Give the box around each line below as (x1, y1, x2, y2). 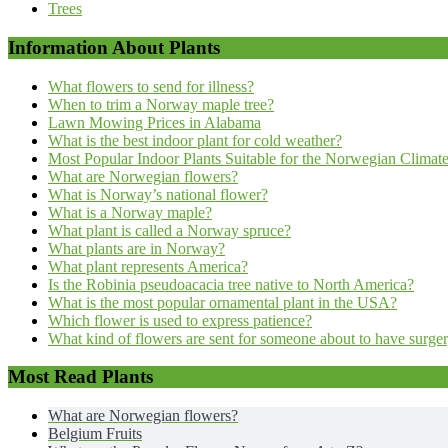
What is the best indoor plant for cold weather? (48, 131, 342, 149)
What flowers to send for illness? (48, 77, 254, 95)
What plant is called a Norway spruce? (48, 221, 291, 239)
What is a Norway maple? (48, 203, 212, 221)
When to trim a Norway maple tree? (48, 95, 274, 113)
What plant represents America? (48, 257, 248, 275)
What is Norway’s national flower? (48, 185, 268, 203)
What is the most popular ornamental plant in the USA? (48, 293, 397, 311)
